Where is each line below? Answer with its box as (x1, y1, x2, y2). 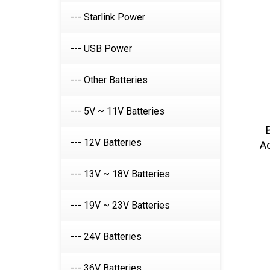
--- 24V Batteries (71, 231, 142, 242)
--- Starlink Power (71, 11, 145, 23)
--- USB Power (71, 43, 132, 54)
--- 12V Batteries (71, 137, 142, 148)
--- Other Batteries (71, 74, 148, 86)
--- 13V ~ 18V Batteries (71, 168, 170, 180)
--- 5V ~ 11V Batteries (71, 105, 165, 117)
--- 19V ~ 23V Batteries (71, 199, 170, 211)
